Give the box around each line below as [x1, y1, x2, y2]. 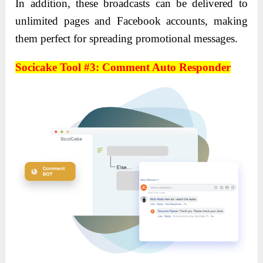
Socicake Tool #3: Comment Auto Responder [15, 60, 231, 73]
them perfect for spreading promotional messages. [15, 32, 238, 45]
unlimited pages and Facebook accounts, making [15, 14, 248, 27]
